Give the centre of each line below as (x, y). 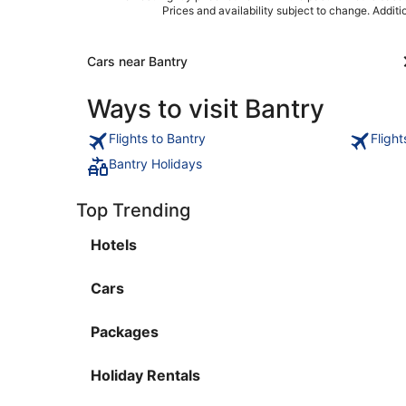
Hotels (114, 244)
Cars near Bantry (137, 61)
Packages (125, 331)
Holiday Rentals (145, 375)
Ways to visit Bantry (206, 108)
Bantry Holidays (155, 163)
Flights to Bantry (157, 138)
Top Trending (133, 210)
